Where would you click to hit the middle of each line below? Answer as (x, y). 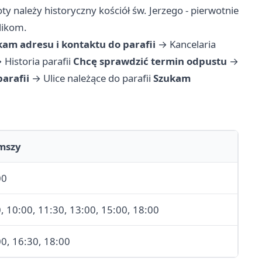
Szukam (172, 78)
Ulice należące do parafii (97, 78)
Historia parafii (38, 61)
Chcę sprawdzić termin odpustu (150, 61)
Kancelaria (193, 44)
